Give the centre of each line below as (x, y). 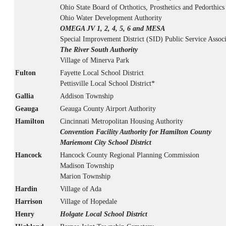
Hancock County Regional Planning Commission (130, 155)
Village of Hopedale (89, 202)
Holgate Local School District (104, 214)
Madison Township (87, 166)
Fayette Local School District (102, 73)
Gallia (24, 96)
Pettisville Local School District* (107, 84)
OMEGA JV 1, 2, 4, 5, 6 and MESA (112, 29)
